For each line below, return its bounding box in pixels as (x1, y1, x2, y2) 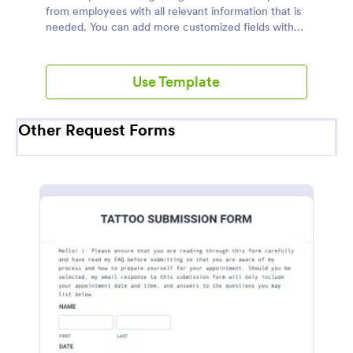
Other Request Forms (18, 120, 175, 140)
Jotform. (46, 35, 89, 50)
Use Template (132, 72, 221, 91)
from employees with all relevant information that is (46, 4, 301, 18)
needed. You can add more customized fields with (46, 20, 294, 34)
